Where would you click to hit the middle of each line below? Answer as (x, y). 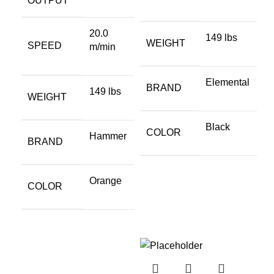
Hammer (108, 136)
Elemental (228, 82)
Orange (106, 181)
